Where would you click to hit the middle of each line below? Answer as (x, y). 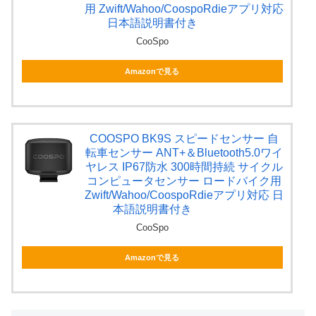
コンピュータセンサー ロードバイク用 (184, 181)
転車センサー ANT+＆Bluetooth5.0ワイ (184, 153)
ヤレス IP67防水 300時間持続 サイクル (184, 167)
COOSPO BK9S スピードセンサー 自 (184, 139)
